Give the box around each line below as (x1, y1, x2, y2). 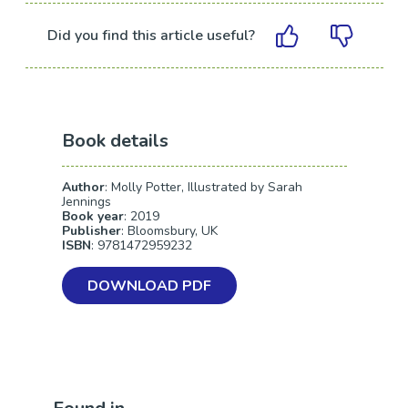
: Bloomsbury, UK (120, 222, 218, 240)
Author (61, 178, 105, 196)
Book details (61, 128, 168, 153)
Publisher (61, 222, 121, 240)
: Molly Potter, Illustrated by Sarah (104, 178, 302, 196)
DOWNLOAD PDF (87, 276, 211, 296)
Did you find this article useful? (47, 25, 256, 46)
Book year (61, 208, 124, 225)
